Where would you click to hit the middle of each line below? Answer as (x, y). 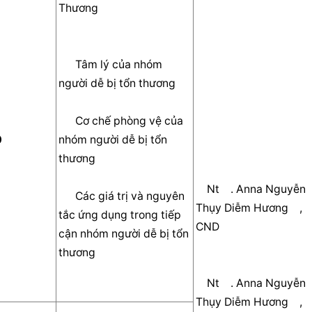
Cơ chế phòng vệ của (67, 120)
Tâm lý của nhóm (67, 64)
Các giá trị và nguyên (67, 196)
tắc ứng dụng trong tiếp (120, 214)
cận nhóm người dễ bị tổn (124, 233)
